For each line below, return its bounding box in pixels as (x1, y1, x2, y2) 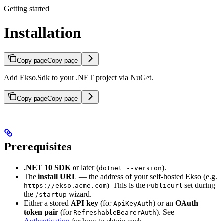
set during (183, 181, 215, 190)
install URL (38, 172, 77, 181)
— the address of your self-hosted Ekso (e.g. (77, 172, 217, 181)
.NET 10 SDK (24, 163, 71, 172)
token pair (24, 208, 58, 217)
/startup (35, 191, 67, 199)
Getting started (4, 4, 49, 13)
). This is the (107, 181, 147, 190)
